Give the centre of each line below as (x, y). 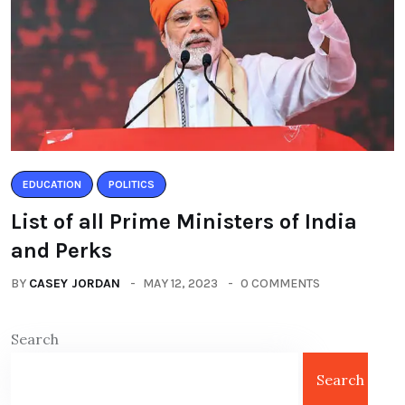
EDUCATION (52, 184)
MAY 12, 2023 (180, 283)
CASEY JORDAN (75, 283)
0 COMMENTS (280, 283)
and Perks (61, 250)
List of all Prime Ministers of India (184, 221)
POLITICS (132, 184)
